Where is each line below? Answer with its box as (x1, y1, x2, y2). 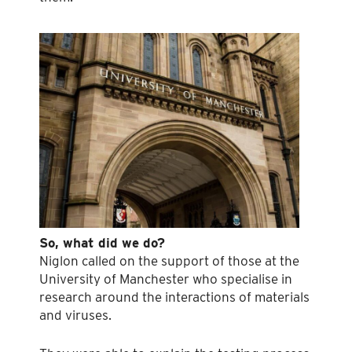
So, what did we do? (39, 235, 165, 251)
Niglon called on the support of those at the (39, 253, 299, 269)
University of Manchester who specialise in (39, 271, 292, 288)
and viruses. (39, 307, 112, 324)
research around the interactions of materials (39, 289, 310, 306)
